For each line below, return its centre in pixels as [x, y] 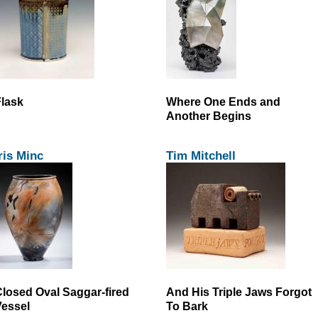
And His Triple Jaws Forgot [239, 292]
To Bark [187, 306]
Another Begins [209, 116]
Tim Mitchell [201, 156]
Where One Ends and [223, 102]
